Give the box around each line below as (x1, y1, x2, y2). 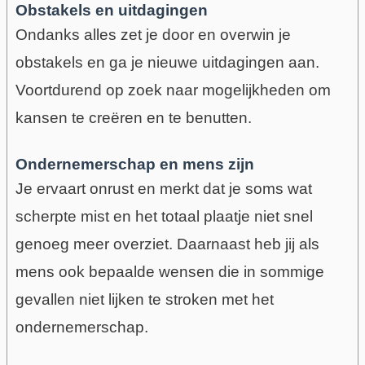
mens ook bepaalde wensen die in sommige (15, 263, 324, 281)
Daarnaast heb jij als (176, 235, 319, 253)
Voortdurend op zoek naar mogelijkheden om (15, 81, 331, 99)
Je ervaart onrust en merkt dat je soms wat (15, 180, 312, 198)
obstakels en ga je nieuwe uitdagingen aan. (15, 53, 319, 71)
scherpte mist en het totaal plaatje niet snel (15, 208, 313, 226)
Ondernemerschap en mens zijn (15, 156, 254, 174)
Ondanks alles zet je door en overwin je (15, 25, 291, 43)
